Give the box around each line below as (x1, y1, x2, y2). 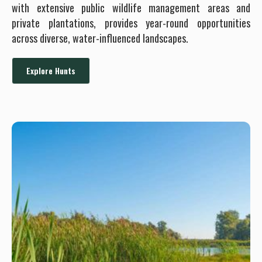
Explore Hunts (26, 64, 75, 77)
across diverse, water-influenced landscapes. (12, 30, 188, 46)
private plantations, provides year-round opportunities (12, 15, 250, 30)
